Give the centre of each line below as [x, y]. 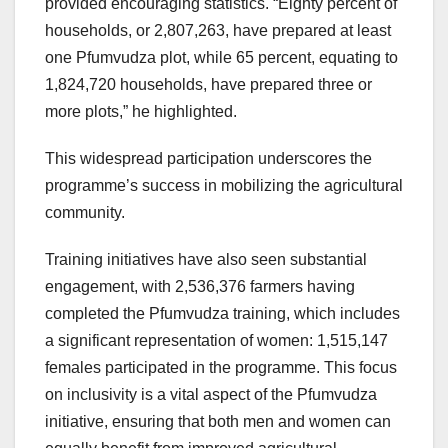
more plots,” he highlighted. [141, 112]
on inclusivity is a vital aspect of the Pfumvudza [211, 395]
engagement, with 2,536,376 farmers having [200, 287]
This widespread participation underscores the [208, 159]
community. [85, 213]
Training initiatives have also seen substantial [206, 260]
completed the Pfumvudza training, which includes [222, 314]
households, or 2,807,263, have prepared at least [218, 31]
